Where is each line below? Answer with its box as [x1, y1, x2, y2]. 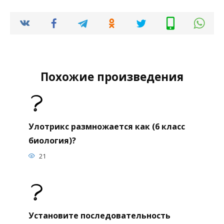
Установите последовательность [28, 209, 170, 221]
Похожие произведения [40, 69, 183, 85]
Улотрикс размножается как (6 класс [28, 120, 185, 132]
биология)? [28, 134, 76, 146]
